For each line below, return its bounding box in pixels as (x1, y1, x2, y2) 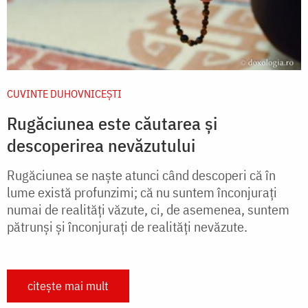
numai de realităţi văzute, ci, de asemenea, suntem (7, 199, 289, 219)
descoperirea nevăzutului (7, 133, 195, 157)
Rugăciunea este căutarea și (7, 111, 217, 135)
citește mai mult (27, 277, 109, 294)
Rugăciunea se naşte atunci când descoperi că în (7, 165, 276, 184)
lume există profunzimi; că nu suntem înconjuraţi (7, 182, 277, 201)
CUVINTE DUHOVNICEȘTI (7, 86, 122, 100)
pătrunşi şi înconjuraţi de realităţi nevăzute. (7, 217, 247, 236)
